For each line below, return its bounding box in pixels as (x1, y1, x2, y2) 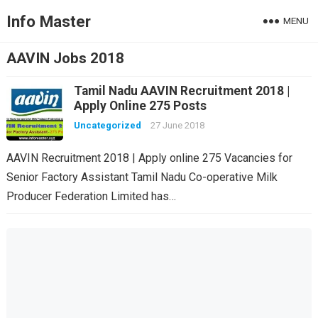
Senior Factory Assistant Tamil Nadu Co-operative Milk (6, 170, 278, 184)
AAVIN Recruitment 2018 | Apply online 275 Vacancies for (6, 151, 292, 165)
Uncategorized (73, 120, 141, 131)
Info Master (6, 12, 91, 31)
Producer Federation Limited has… (6, 190, 176, 203)
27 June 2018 (150, 120, 204, 131)
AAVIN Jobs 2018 (6, 50, 124, 67)
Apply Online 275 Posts (73, 99, 207, 113)
